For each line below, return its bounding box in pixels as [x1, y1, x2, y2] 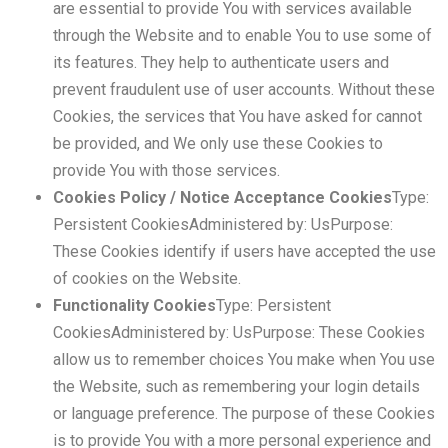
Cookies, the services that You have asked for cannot [52, 107, 422, 126]
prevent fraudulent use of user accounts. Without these [52, 80, 435, 99]
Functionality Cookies [52, 296, 216, 315]
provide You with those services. [52, 161, 280, 180]
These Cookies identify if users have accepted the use [52, 242, 436, 261]
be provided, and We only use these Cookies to [52, 134, 383, 153]
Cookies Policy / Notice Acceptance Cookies [52, 188, 392, 207]
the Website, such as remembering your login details [52, 377, 420, 396]
